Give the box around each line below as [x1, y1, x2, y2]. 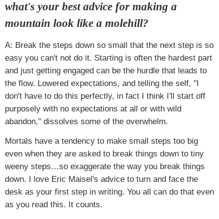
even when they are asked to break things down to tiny [5, 149, 204, 158]
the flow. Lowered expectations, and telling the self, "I [5, 78, 199, 88]
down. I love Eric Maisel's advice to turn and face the [5, 174, 198, 184]
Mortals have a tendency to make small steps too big [5, 136, 198, 146]
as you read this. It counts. [5, 199, 103, 209]
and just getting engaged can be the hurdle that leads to [5, 66, 207, 75]
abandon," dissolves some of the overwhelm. [5, 116, 168, 126]
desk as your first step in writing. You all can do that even [5, 187, 214, 197]
